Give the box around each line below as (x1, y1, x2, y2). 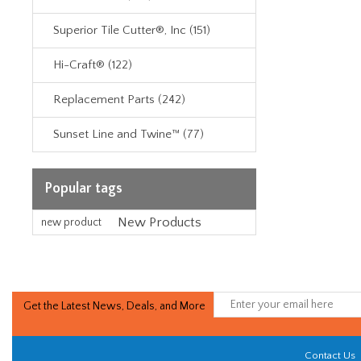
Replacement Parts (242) (53, 93, 185, 106)
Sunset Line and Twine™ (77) (53, 127, 204, 141)
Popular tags (44, 180, 122, 197)
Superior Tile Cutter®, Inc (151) (53, 23, 210, 37)
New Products (118, 215, 201, 230)
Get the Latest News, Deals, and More (23, 300, 205, 313)
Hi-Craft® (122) (53, 58, 132, 72)
